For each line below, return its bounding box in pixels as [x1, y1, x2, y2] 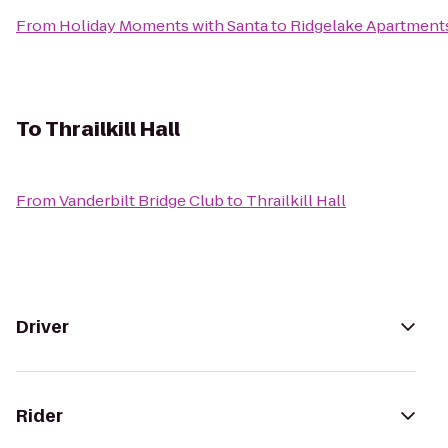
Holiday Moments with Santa [59, 15, 268, 36]
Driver [16, 315, 69, 339]
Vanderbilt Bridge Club [59, 190, 224, 211]
